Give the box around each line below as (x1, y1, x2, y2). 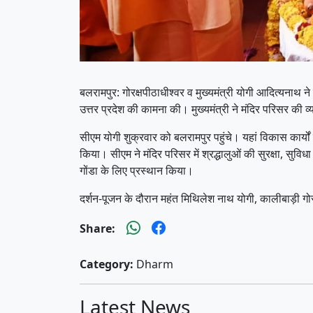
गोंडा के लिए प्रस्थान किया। (80, 162, 194, 178)
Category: (80, 256, 133, 272)
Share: (80, 220, 115, 236)
